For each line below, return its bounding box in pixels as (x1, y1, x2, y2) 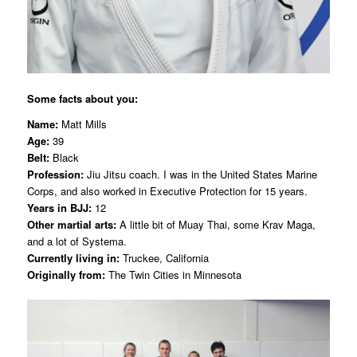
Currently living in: (26, 250, 120, 265)
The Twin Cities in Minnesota (104, 267, 241, 282)
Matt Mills (57, 116, 107, 131)
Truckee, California (119, 250, 209, 265)
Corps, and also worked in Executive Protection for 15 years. (26, 183, 308, 198)
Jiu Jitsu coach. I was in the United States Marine (83, 167, 317, 182)
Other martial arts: (26, 217, 116, 232)
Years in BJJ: (26, 200, 92, 215)
